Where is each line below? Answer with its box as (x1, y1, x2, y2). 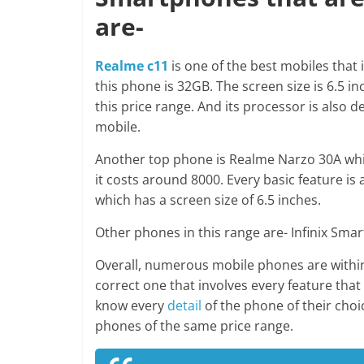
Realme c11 (95, 57, 168, 76)
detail (167, 297, 201, 315)
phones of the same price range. (95, 317, 297, 336)
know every (95, 297, 167, 315)
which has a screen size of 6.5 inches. (95, 191, 321, 210)
